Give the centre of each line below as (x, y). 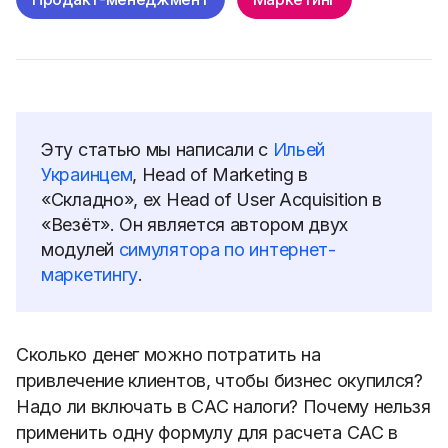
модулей (80, 249)
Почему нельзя (366, 406)
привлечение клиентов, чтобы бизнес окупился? (219, 380)
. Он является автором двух (229, 224)
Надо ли (53, 406)
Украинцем (87, 174)
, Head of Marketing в (220, 174)
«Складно (82, 199)
